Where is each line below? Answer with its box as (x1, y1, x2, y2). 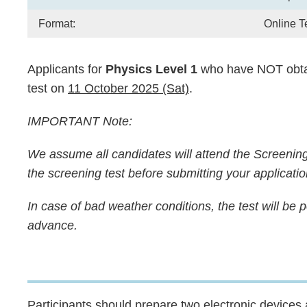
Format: (38, 16, 76, 29)
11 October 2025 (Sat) (68, 82, 189, 96)
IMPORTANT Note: (27, 114, 132, 129)
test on (27, 82, 68, 96)
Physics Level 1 (106, 62, 197, 77)
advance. (27, 218, 77, 232)
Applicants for (27, 62, 106, 77)
